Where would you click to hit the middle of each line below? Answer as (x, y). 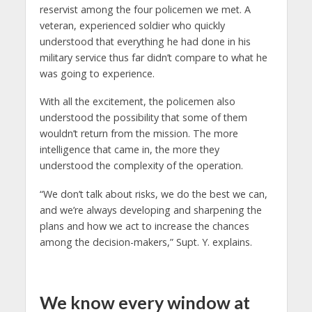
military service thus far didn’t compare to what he (153, 57)
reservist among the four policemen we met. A (145, 9)
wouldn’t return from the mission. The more (139, 134)
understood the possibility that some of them (143, 118)
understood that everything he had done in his (145, 41)
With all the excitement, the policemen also (137, 102)
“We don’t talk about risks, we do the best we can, (153, 194)
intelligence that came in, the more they (129, 150)
